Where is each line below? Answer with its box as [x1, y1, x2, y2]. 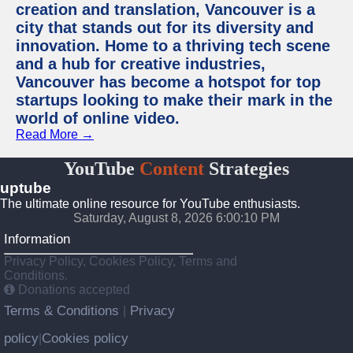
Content [135, 158, 204, 179]
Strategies [204, 158, 289, 179]
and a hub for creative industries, [16, 55, 266, 72]
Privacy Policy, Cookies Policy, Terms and [4, 255, 237, 268]
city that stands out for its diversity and [16, 19, 314, 36]
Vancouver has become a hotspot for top [16, 73, 321, 91]
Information [4, 231, 70, 247]
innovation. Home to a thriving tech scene [16, 37, 330, 54]
